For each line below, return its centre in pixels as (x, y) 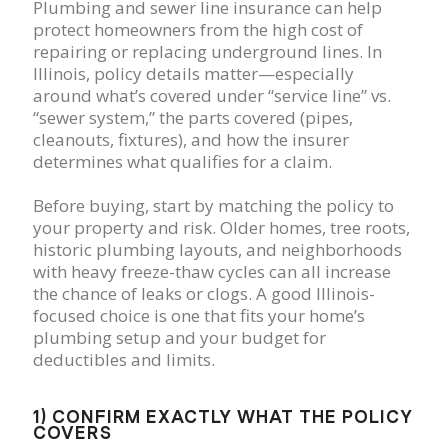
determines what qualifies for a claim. (182, 161)
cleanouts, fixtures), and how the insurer (191, 139)
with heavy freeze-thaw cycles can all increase (212, 271)
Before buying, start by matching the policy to (213, 205)
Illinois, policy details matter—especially (193, 73)
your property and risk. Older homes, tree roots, (221, 227)
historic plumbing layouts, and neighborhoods (217, 249)
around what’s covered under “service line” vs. (212, 95)
